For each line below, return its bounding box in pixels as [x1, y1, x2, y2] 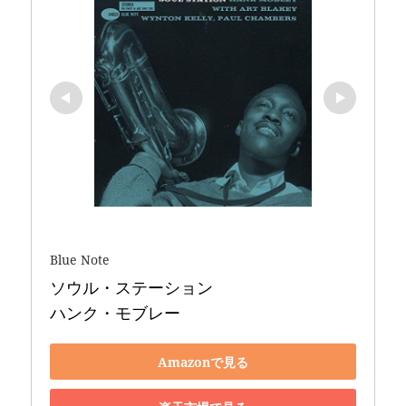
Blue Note [50, 251, 111, 269]
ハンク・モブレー [50, 302, 181, 324]
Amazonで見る [158, 353, 248, 371]
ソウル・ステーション [50, 276, 218, 299]
